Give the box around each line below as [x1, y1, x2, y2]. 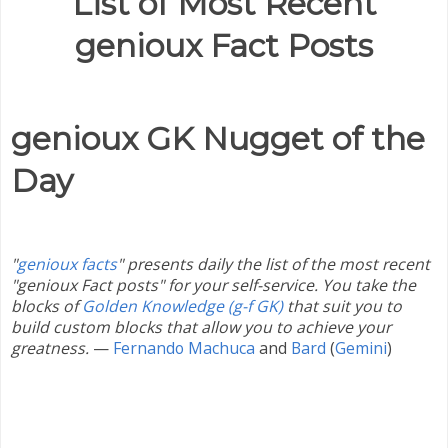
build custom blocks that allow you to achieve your [11, 315, 391, 338]
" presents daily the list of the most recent [117, 252, 430, 275]
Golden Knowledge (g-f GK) [82, 294, 283, 317]
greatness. [11, 336, 89, 359]
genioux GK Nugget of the [11, 119, 425, 159]
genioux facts [17, 252, 117, 275]
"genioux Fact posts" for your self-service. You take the [11, 273, 416, 296]
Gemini [335, 336, 387, 359]
